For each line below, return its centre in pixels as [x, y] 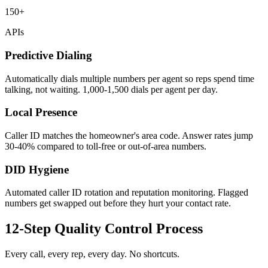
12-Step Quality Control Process [104, 229]
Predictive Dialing [48, 55]
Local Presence [41, 112]
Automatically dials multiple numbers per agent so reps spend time [130, 78]
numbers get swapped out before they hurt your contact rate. [118, 203]
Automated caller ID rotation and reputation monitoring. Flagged [127, 193]
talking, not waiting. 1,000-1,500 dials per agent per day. [111, 89]
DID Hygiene [37, 169]
